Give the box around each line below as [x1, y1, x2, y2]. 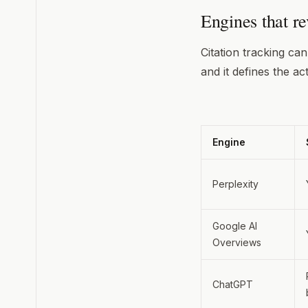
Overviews [212, 236, 261, 248]
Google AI [212, 219, 257, 232]
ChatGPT [212, 278, 253, 290]
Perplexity [212, 177, 258, 190]
